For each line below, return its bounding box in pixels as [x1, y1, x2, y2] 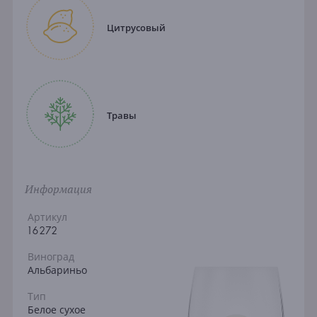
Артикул [27, 211, 67, 224]
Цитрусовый [106, 22, 166, 34]
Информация [24, 181, 92, 197]
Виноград [27, 250, 74, 264]
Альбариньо [27, 264, 87, 277]
